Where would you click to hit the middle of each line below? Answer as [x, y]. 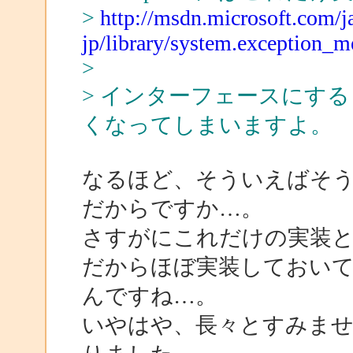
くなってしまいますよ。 [207, 124]
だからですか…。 [172, 208]
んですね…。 [149, 295]
